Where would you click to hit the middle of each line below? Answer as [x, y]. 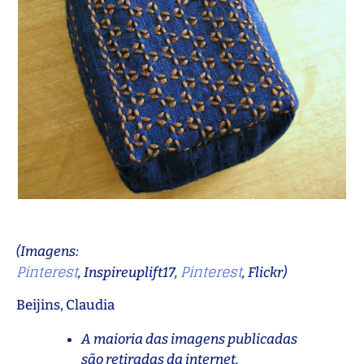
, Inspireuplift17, [129, 273]
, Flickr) [264, 273]
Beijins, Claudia [65, 305]
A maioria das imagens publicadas [189, 339]
